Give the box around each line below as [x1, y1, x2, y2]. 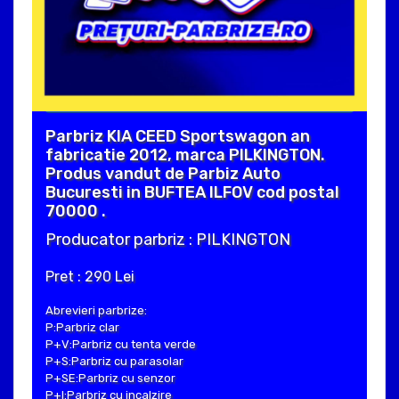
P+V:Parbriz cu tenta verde [45, 338, 196, 352]
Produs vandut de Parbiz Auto [45, 164, 281, 184]
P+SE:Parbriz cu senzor [45, 371, 175, 386]
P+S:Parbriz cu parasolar [45, 354, 183, 369]
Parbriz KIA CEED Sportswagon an [45, 126, 310, 147]
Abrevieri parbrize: [45, 304, 147, 318]
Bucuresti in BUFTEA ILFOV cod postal [45, 183, 339, 203]
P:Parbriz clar [45, 321, 119, 335]
